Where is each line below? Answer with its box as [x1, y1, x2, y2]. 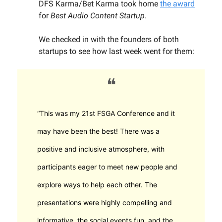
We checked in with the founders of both [39, 35, 179, 45]
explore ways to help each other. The [37, 180, 157, 189]
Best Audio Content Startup [51, 11, 145, 21]
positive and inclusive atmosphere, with [37, 145, 165, 154]
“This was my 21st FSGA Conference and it [37, 109, 175, 118]
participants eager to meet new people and [37, 163, 177, 171]
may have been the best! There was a [37, 127, 160, 136]
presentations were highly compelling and [37, 198, 172, 207]
